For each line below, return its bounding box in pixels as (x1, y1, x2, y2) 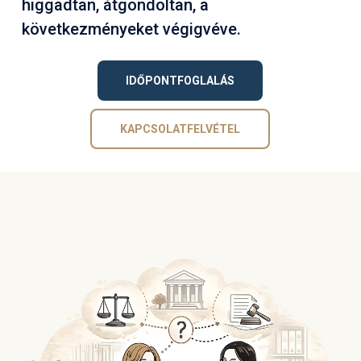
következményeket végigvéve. (21, 19, 241, 39)
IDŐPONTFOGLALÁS (126, 74, 235, 88)
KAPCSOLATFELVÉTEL (120, 122, 241, 136)
